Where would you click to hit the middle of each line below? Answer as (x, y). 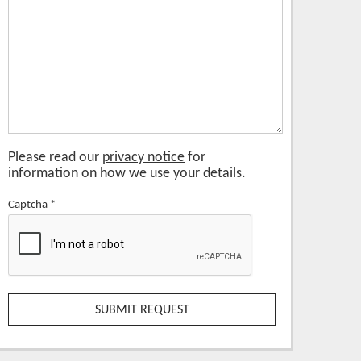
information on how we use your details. (127, 173)
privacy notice (143, 157)
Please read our (55, 157)
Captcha (28, 204)
